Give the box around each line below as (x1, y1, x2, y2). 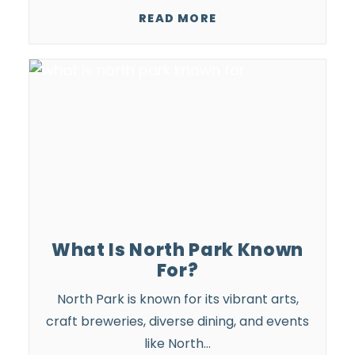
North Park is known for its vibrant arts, (56, 290, 299, 308)
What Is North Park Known (52, 238, 303, 262)
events (266, 312, 309, 330)
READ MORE (139, 10, 216, 26)
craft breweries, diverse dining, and (46, 312, 266, 330)
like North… (144, 334, 211, 353)
